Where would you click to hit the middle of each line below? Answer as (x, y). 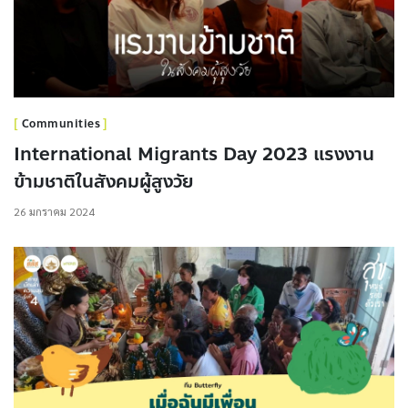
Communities (61, 124)
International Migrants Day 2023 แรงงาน (194, 155)
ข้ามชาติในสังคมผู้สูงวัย (103, 182)
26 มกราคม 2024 (54, 212)
